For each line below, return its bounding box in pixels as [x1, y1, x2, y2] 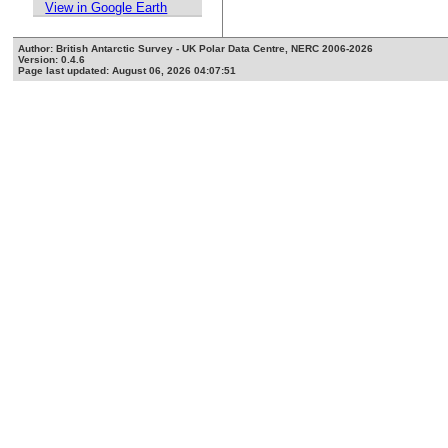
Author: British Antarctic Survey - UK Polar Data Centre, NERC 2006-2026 [18, 43, 374, 55]
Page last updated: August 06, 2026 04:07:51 [18, 65, 237, 77]
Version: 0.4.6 [18, 54, 86, 66]
